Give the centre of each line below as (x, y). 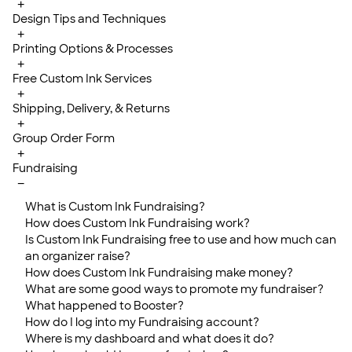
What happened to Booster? (104, 306)
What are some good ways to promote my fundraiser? (174, 289)
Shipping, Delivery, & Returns (91, 108)
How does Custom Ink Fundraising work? (137, 223)
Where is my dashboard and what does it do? (150, 339)
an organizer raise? (78, 256)
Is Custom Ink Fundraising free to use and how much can (181, 240)
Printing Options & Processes (93, 49)
